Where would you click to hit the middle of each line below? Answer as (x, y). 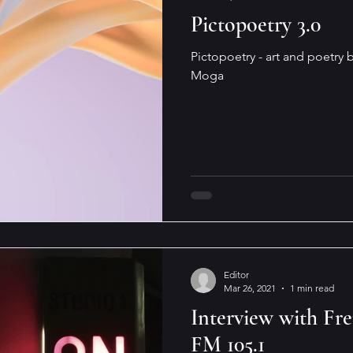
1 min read (312, 288)
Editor (236, 275)
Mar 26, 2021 (250, 288)
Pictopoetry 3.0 (256, 24)
